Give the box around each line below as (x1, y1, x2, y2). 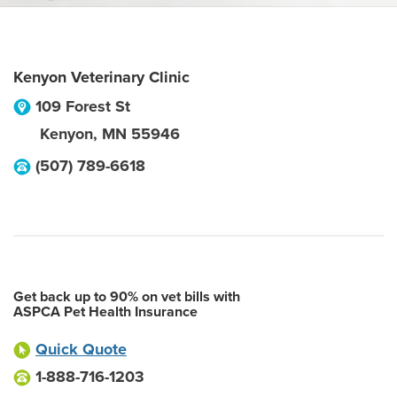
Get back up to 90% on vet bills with (13, 288, 240, 306)
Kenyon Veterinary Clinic (13, 67, 190, 87)
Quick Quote (35, 339, 127, 359)
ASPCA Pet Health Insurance (13, 303, 198, 321)
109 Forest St (35, 97, 130, 116)
